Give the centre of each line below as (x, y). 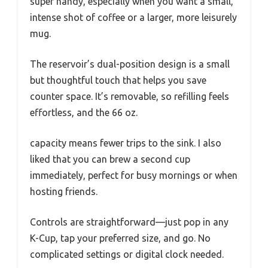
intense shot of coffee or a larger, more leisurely (133, 17)
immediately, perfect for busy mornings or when (134, 175)
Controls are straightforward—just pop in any (129, 222)
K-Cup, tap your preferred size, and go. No (120, 238)
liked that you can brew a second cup (110, 159)
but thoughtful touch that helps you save (118, 80)
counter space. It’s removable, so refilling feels (130, 96)
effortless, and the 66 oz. (84, 112)
